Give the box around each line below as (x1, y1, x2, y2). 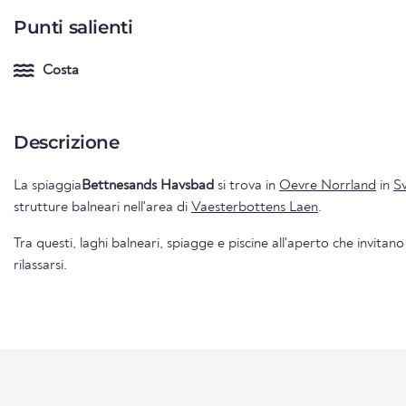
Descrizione (14, 130, 120, 153)
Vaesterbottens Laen (191, 199, 318, 215)
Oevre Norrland (279, 178, 376, 193)
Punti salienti (14, 15, 133, 38)
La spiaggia (14, 178, 82, 193)
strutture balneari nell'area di (14, 199, 191, 215)
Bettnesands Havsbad (82, 178, 214, 193)
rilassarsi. (14, 257, 67, 273)
